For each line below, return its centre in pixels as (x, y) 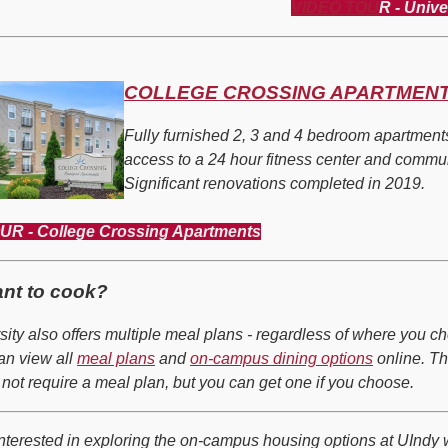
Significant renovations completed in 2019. (274, 183)
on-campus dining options (281, 359)
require (53, 383)
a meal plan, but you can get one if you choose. (246, 383)
